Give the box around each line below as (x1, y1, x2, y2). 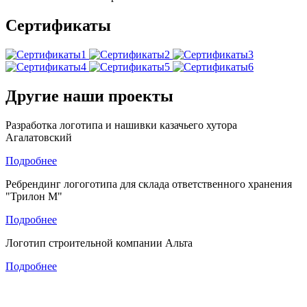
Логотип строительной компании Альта (5, 236, 193, 249)
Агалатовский (5, 131, 72, 143)
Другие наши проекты (5, 86, 173, 105)
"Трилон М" (5, 190, 62, 202)
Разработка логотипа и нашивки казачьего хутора (5, 119, 237, 131)
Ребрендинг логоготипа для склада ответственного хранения (5, 177, 292, 190)
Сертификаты (5, 16, 111, 35)
